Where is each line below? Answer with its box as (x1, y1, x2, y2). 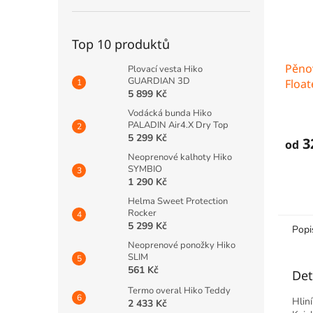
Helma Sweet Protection (128, 195, 228, 208)
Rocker (128, 207, 156, 219)
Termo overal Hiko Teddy (128, 284, 231, 297)
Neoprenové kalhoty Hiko (128, 151, 232, 163)
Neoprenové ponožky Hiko (128, 239, 235, 252)
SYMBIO (128, 163, 162, 175)
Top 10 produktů (72, 36, 170, 52)
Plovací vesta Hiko (128, 63, 203, 75)
